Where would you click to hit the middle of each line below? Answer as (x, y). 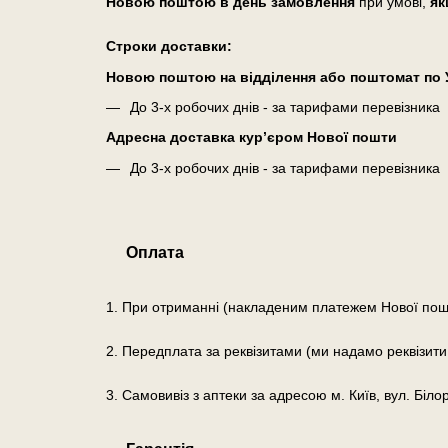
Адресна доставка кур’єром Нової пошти (251, 137)
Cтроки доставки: (168, 46)
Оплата (154, 253)
